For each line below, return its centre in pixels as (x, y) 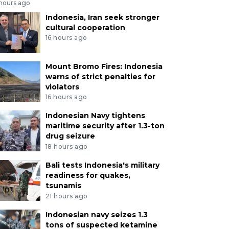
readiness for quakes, (88, 176)
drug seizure (70, 136)
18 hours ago (66, 147)
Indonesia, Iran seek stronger (102, 17)
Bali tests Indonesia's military (102, 165)
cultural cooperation (85, 27)
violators (62, 87)
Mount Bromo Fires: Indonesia (104, 66)
